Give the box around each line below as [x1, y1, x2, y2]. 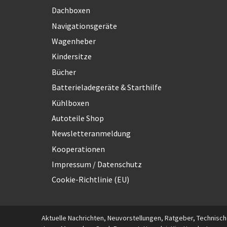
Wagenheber [52, 35, 96, 46]
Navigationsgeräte [52, 20, 117, 31]
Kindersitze [52, 51, 92, 62]
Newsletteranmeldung [52, 128, 131, 139]
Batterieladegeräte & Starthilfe [52, 82, 162, 93]
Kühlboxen [52, 97, 89, 108]
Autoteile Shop [52, 112, 104, 123]
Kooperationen [52, 143, 105, 154]
